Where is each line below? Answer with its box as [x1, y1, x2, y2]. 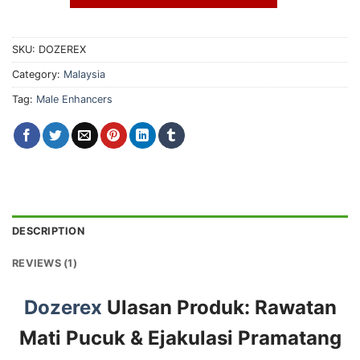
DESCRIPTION [12, 224, 84, 237]
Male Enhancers [36, 92, 112, 105]
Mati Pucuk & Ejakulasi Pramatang [18, 325, 342, 350]
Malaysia [63, 67, 105, 80]
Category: [12, 67, 63, 80]
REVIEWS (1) [12, 256, 77, 269]
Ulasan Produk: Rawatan [101, 295, 337, 319]
